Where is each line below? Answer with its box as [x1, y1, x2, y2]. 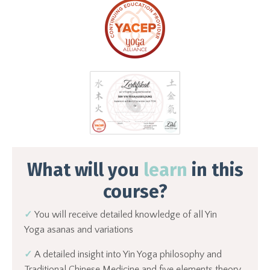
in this [191, 159, 243, 181]
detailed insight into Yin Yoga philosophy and [43, 248, 222, 260]
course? [102, 180, 168, 202]
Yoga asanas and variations [24, 224, 133, 235]
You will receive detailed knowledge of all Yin [34, 209, 217, 220]
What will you [27, 159, 139, 181]
